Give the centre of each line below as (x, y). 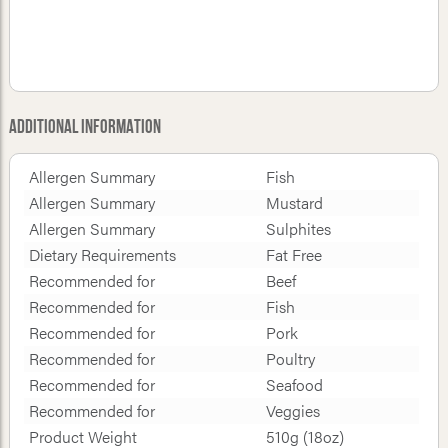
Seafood (294, 385)
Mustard (294, 203)
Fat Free (293, 255)
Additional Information (84, 128)
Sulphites (298, 229)
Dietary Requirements (102, 255)
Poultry (290, 359)
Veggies (292, 411)
